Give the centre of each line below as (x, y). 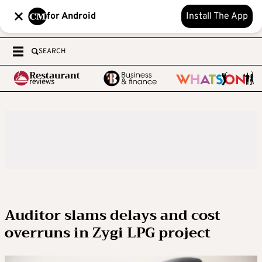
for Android (71, 16)
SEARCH (52, 51)
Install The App (217, 16)
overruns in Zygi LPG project (108, 233)
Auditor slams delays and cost (113, 215)
